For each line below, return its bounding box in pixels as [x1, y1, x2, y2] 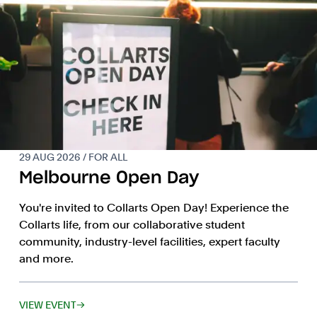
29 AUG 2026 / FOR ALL [18, 151, 127, 163]
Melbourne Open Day [18, 170, 199, 188]
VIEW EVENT [18, 299, 76, 311]
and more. [18, 252, 74, 266]
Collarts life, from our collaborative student [18, 218, 245, 232]
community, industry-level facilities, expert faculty [18, 235, 280, 249]
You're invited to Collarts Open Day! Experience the [18, 201, 289, 215]
